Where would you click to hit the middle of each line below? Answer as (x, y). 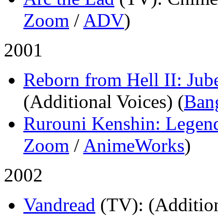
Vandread (59, 204)
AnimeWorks (134, 145)
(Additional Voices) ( (104, 101)
